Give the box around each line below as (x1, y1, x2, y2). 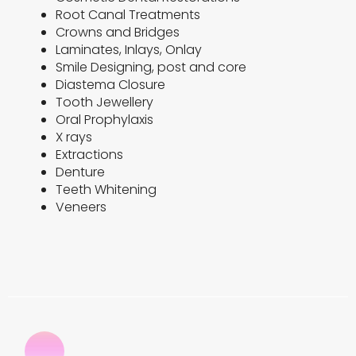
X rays (56, 128, 93, 147)
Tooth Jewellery (56, 93, 154, 112)
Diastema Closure (56, 75, 166, 95)
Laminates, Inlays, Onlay (56, 41, 203, 60)
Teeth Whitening (56, 180, 157, 199)
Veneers (56, 198, 107, 217)
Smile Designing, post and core (56, 58, 247, 77)
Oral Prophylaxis (56, 110, 154, 130)
